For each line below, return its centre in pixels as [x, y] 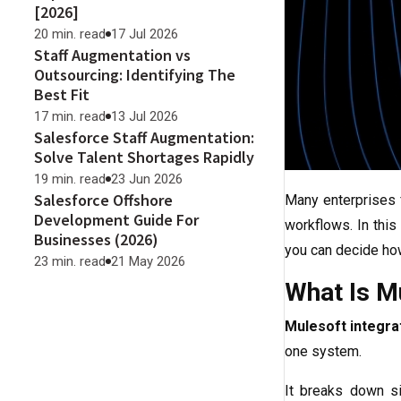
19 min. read [70, 179]
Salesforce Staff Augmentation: [144, 137]
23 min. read [70, 261]
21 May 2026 [148, 261]
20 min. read [70, 34]
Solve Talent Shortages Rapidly [144, 157]
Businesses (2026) [96, 239]
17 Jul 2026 [145, 34]
